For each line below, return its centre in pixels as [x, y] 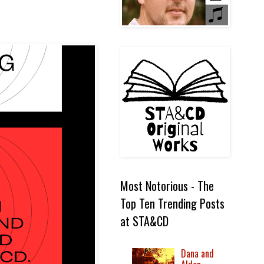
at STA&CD [144, 221]
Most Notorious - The [167, 186]
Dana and [198, 254]
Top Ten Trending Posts [172, 203]
